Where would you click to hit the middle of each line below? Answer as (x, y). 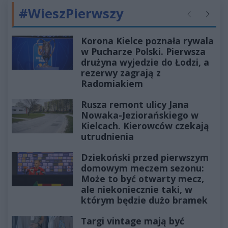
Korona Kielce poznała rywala (147, 40)
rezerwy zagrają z (121, 73)
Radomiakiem (112, 83)
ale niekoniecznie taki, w (137, 189)
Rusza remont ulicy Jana (135, 104)
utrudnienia (107, 136)
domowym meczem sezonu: (142, 168)
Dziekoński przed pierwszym (145, 157)
